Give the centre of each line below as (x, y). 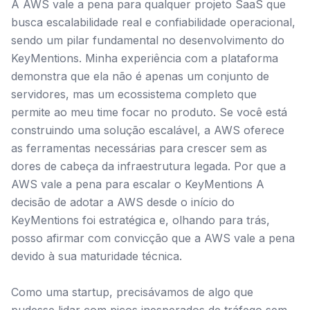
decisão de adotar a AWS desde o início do (123, 202)
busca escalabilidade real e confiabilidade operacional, (153, 22)
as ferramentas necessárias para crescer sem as (139, 148)
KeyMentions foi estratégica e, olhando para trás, (140, 220)
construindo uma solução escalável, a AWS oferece (148, 130)
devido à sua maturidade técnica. (97, 256)
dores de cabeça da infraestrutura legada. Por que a (148, 166)
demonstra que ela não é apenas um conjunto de (140, 76)
